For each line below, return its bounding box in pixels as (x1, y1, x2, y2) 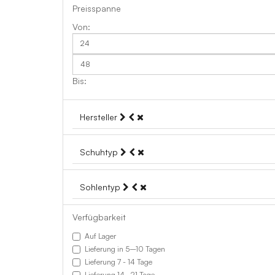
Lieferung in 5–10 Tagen (85, 244, 165, 254)
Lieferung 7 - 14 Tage (85, 257, 152, 266)
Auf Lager (85, 231, 116, 241)
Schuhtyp (80, 147, 120, 157)
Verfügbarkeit (72, 212, 126, 222)
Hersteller (80, 112, 120, 122)
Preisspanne (72, 3, 121, 14)
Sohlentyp (80, 182, 123, 192)
